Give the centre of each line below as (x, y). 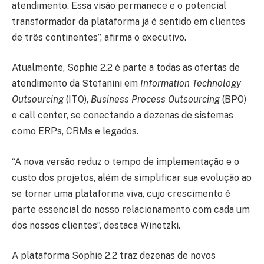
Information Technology (191, 84)
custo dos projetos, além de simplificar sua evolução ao (132, 177)
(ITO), (77, 100)
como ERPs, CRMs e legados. (75, 131)
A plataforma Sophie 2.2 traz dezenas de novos (114, 256)
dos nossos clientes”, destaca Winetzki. (96, 225)
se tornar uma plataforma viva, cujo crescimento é (121, 193)
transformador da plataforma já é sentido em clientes (128, 21)
